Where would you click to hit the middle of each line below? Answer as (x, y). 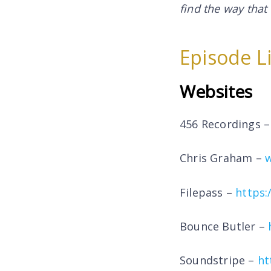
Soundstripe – (219, 260)
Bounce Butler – (224, 226)
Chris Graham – (222, 158)
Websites (216, 91)
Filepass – (208, 192)
